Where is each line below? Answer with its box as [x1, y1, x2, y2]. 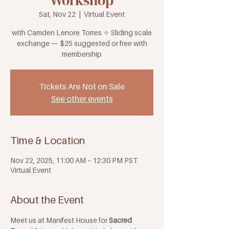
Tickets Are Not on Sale [39, 81, 125, 92]
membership [62, 50, 102, 59]
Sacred [109, 216, 133, 225]
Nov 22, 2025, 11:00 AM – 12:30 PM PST [10, 156, 138, 165]
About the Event [10, 194, 84, 207]
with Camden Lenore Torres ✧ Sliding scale [12, 28, 152, 37]
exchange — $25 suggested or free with [16, 39, 147, 48]
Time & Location [10, 134, 85, 147]
